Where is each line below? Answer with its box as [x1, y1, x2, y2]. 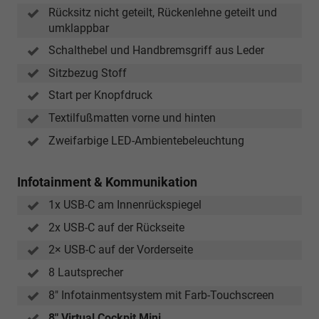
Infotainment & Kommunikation [17, 174, 197, 189]
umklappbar [48, 21, 109, 35]
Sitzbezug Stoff [48, 66, 127, 80]
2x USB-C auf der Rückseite [48, 220, 184, 234]
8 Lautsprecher [48, 266, 123, 280]
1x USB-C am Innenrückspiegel [48, 197, 202, 211]
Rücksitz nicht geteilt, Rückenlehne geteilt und [48, 5, 277, 19]
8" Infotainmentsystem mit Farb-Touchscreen [48, 288, 274, 302]
